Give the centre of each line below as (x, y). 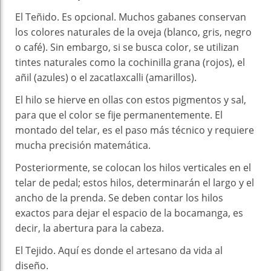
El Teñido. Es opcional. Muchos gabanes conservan (131, 17)
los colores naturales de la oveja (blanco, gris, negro (133, 32)
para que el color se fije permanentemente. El (119, 115)
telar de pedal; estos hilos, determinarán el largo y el (135, 182)
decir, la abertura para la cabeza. (90, 228)
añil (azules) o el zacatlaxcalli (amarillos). (106, 77)
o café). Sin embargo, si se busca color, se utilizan (127, 47)
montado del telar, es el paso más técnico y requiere (135, 130)
